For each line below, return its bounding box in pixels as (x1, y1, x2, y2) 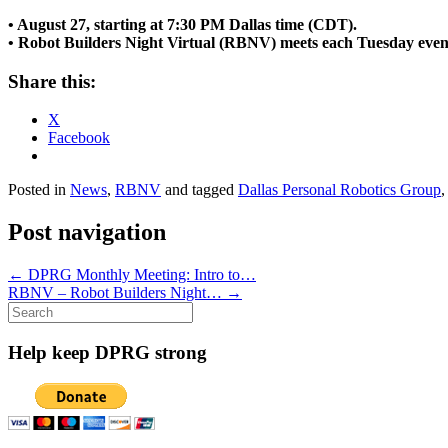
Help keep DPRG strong (8, 341, 207, 363)
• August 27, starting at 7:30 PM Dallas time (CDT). (8, 15, 357, 33)
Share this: (8, 70, 96, 92)
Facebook (48, 129, 110, 147)
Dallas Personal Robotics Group (238, 181, 441, 199)
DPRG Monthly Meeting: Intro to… (24, 266, 256, 284)
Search (7, 301, 50, 319)
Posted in (8, 181, 70, 199)
